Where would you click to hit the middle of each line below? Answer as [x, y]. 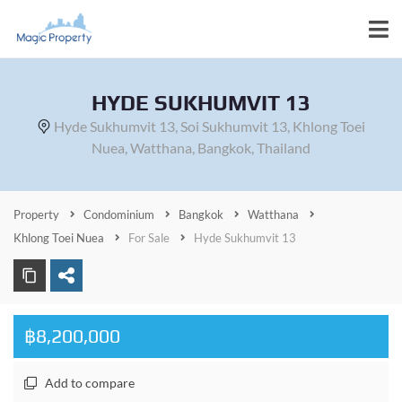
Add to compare [90, 383]
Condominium [119, 214]
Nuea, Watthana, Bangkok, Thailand [201, 148]
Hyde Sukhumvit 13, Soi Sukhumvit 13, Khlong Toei [210, 126]
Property [36, 214]
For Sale [149, 238]
